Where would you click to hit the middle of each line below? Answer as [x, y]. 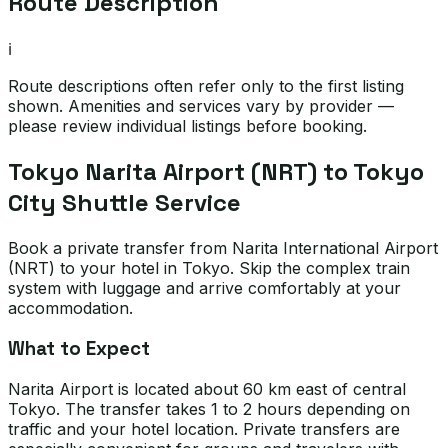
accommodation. [70, 308]
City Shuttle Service [124, 203]
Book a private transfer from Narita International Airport [223, 248]
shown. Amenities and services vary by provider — [201, 106]
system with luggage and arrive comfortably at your [204, 288]
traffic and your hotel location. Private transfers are [204, 428]
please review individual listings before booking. [187, 126]
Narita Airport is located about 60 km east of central [207, 388]
